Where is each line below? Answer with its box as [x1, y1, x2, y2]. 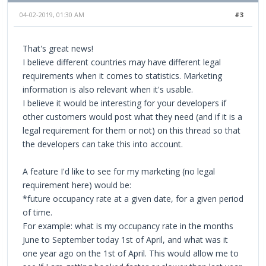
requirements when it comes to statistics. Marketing [23, 69, 222, 81]
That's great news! [23, 42, 93, 54]
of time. [23, 206, 52, 218]
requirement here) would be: [23, 179, 131, 191]
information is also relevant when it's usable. [23, 83, 193, 95]
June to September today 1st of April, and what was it [23, 233, 228, 245]
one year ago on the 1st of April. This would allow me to [23, 247, 239, 259]
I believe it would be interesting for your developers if [23, 97, 226, 109]
